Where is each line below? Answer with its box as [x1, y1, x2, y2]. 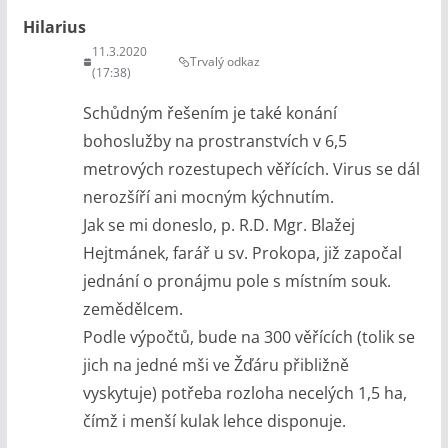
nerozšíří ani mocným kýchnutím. [82, 185, 334, 208]
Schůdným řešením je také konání [82, 101, 337, 124]
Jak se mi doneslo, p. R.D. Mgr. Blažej [82, 213, 355, 236]
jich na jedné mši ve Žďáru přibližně [82, 353, 349, 376]
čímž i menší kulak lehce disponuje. [82, 409, 346, 432]
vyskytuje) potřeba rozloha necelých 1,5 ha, [82, 381, 407, 404]
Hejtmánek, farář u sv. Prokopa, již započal [82, 241, 402, 264]
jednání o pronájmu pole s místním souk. [82, 269, 391, 292]
